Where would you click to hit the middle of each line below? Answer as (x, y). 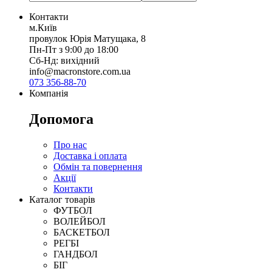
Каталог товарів (62, 200)
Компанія (49, 93)
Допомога (61, 119)
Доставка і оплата (90, 156)
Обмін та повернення (98, 167)
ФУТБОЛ (73, 211)
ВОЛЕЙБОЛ (80, 222)
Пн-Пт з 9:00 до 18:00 (74, 50)
